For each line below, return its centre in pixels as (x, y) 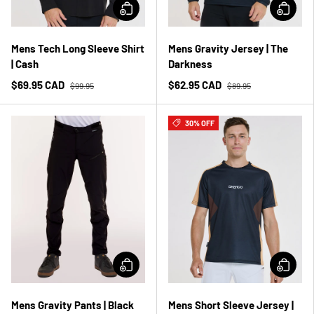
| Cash (25, 64)
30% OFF (199, 123)
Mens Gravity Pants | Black (73, 305)
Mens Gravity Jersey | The (228, 49)
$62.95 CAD (196, 85)
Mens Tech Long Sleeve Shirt (78, 49)
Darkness (190, 64)
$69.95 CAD (39, 85)
